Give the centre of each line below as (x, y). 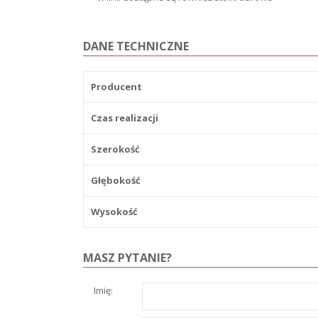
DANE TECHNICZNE (136, 46)
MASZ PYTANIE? (127, 258)
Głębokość (116, 180)
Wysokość (114, 212)
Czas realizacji (125, 118)
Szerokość (115, 149)
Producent (116, 87)
